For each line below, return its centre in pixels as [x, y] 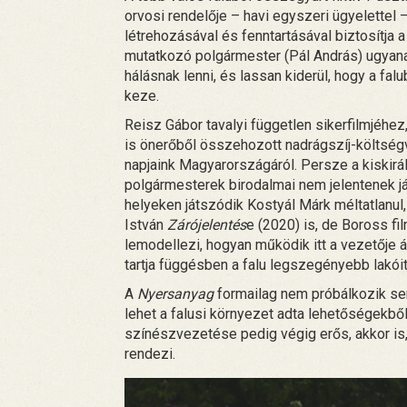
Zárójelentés [207, 224]
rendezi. [150, 353]
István [146, 224]
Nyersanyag [175, 293]
